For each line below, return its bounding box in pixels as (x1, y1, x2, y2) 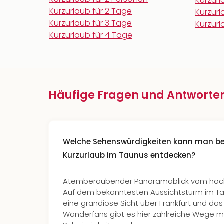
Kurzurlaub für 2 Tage (49, 5, 132, 17)
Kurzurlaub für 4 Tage (49, 29, 132, 41)
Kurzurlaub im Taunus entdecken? (63, 150, 195, 160)
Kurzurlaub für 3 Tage (49, 17, 132, 29)
